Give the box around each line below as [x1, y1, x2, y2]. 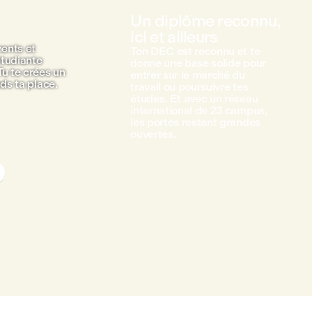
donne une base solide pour [130, 56, 266, 70]
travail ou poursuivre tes [130, 80, 249, 93]
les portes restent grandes [130, 116, 260, 129]
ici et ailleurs [130, 27, 218, 47]
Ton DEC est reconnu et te [130, 45, 260, 58]
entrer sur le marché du [130, 68, 245, 81]
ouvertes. [130, 127, 176, 141]
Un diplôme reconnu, [130, 11, 280, 31]
